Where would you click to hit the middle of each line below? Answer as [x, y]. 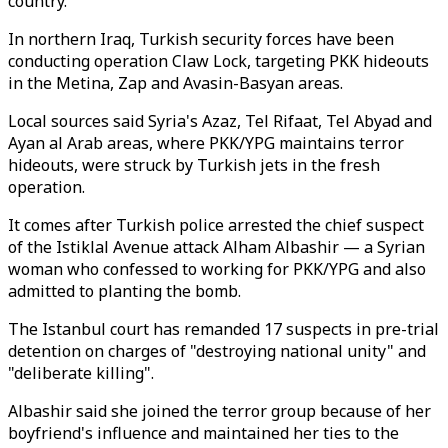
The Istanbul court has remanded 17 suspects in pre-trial [223, 329]
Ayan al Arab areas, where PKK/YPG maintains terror [206, 143]
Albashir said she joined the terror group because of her [219, 411]
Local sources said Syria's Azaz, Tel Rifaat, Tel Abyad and [220, 121]
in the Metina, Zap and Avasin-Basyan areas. [175, 83]
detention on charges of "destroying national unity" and [217, 351]
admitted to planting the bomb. [124, 291]
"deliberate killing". [81, 373]
